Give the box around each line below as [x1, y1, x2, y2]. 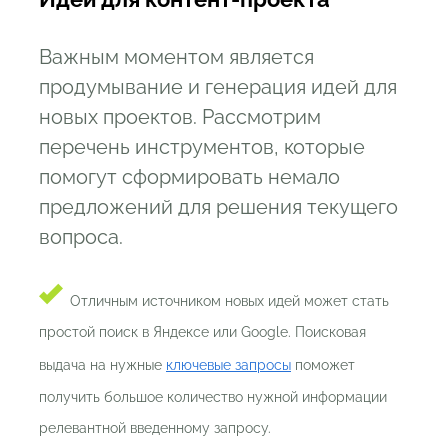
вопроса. [39, 225, 123, 250]
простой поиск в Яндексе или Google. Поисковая [39, 324, 366, 341]
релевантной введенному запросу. [39, 420, 271, 437]
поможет [291, 357, 355, 374]
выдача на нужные [39, 357, 166, 374]
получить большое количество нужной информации [39, 389, 387, 406]
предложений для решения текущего [39, 195, 398, 220]
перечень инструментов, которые [39, 135, 365, 160]
